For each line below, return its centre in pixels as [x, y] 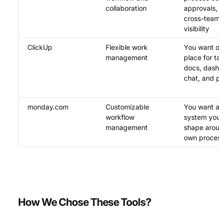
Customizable [128, 107]
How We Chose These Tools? [85, 202]
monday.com [48, 107]
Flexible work [127, 47]
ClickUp [40, 47]
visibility [197, 29]
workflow [120, 117]
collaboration [126, 8]
